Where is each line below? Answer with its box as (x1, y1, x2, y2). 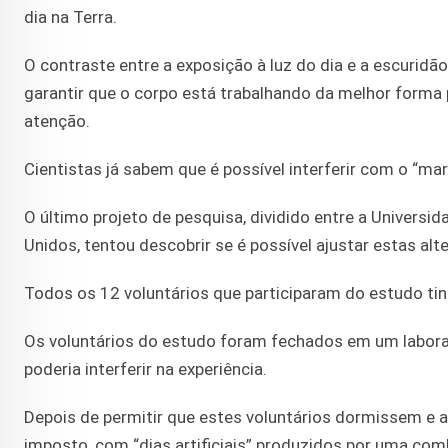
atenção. (24, 111, 90, 132)
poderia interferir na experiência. (24, 359, 267, 380)
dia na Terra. (24, 7, 117, 28)
